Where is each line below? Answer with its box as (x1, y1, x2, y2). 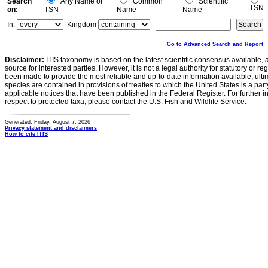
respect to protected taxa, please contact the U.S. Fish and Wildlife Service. (5, 98, 246, 106)
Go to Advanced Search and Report (167, 41, 263, 47)
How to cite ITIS (5, 131, 48, 137)
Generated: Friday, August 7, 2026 (5, 119, 90, 125)
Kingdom (67, 20, 96, 29)
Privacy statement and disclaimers (5, 125, 97, 131)
